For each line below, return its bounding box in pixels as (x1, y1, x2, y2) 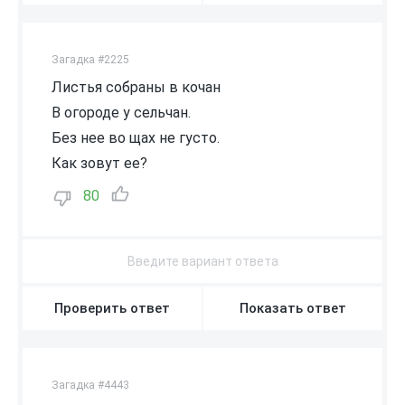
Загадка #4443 (52, 378, 129, 391)
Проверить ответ (54, 299, 170, 316)
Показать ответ (240, 299, 346, 316)
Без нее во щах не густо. (52, 128, 220, 146)
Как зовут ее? (52, 154, 147, 172)
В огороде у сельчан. (52, 103, 191, 121)
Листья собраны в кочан (52, 78, 221, 96)
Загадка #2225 (52, 52, 129, 66)
